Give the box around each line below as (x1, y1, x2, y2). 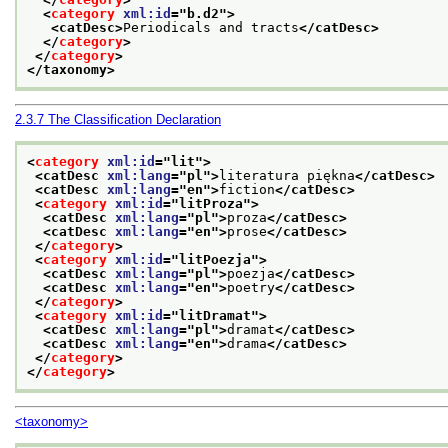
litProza (179, 195, 243, 211)
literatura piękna (219, 167, 355, 183)
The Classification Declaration (48, 112, 221, 128)
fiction (219, 181, 275, 197)
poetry (227, 279, 275, 295)
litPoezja (179, 251, 251, 267)
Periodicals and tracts (123, 19, 299, 35)
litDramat (179, 307, 251, 323)
